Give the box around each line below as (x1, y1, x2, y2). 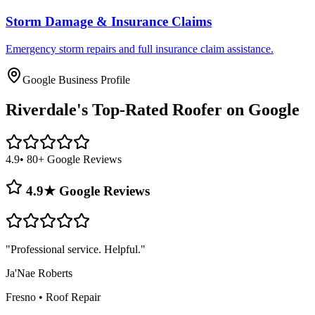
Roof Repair (46, 291, 101, 303)
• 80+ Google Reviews (20, 153, 122, 165)
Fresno (6, 291, 36, 303)
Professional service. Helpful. (11, 243, 141, 255)
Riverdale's (6, 100, 88, 119)
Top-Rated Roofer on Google (88, 100, 300, 119)
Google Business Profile (22, 73, 130, 86)
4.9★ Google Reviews (22, 184, 150, 199)
